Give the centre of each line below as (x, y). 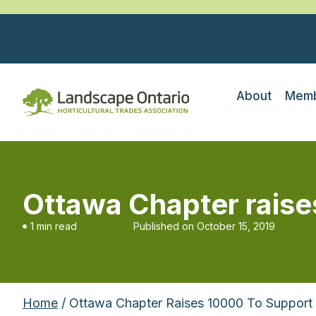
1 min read (54, 226)
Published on (164, 226)
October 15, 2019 (236, 226)
